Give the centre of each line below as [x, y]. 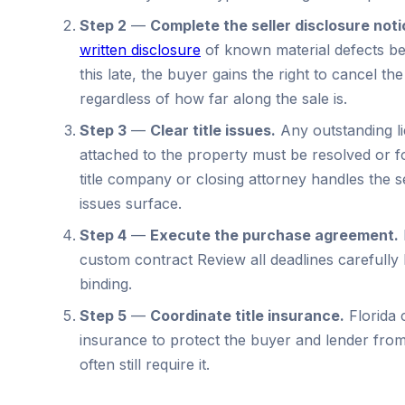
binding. [106, 283]
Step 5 [103, 315]
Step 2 [103, 25]
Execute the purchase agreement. [274, 235]
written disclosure [140, 49]
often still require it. [145, 364]
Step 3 [103, 130]
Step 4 [103, 235]
